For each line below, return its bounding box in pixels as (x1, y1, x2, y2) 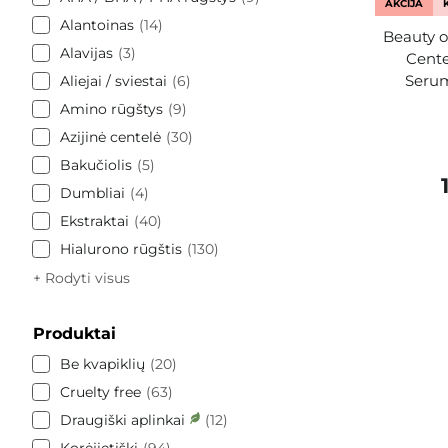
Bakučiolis (60, 155, 132, 174)
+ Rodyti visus (33, 268, 130, 287)
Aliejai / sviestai (60, 71, 167, 90)
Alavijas (60, 43, 113, 62)
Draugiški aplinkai (60, 410, 185, 429)
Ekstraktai (60, 211, 129, 230)
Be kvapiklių (60, 354, 145, 373)
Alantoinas (60, 15, 134, 34)
